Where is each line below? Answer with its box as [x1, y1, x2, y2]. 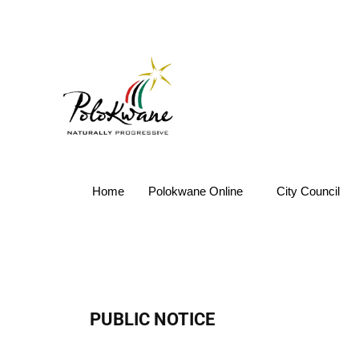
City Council [276, 184, 340, 198]
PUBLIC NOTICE [90, 309, 215, 329]
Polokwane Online [147, 184, 243, 198]
